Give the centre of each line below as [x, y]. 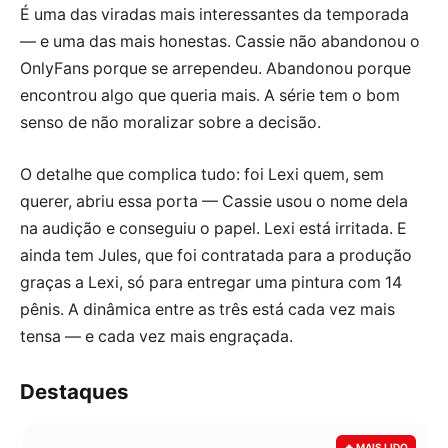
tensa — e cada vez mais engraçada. [156, 336]
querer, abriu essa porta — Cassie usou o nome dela [214, 201]
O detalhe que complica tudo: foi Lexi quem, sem [202, 174]
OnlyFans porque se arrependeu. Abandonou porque [215, 69]
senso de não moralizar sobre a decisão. [170, 123]
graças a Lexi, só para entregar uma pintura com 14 [211, 282]
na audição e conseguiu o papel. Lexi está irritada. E [213, 228]
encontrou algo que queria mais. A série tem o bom [210, 96]
